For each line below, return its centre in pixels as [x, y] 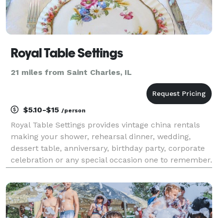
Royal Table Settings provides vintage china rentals [105, 125]
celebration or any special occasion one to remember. [111, 160]
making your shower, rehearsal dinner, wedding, [101, 136]
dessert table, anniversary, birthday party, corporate [108, 148]
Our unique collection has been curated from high [106, 171]
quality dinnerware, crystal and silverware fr [94, 183]
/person [73, 110]
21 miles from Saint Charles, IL [71, 72]
